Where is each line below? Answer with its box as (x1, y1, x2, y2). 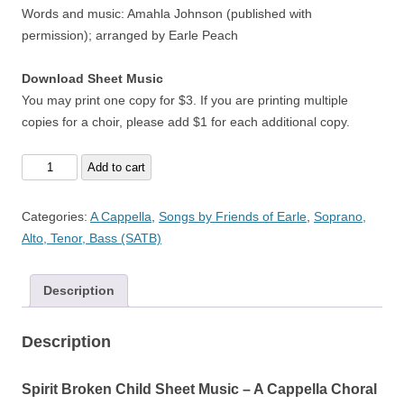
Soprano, (314, 209, 366, 224)
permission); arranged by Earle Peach (22, 28, 238, 42)
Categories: (22, 209, 90, 224)
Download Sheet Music (22, 71, 163, 86)
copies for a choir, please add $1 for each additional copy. (22, 115, 350, 129)
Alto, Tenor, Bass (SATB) (22, 231, 161, 245)
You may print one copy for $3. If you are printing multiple (22, 93, 348, 107)
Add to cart (87, 161, 146, 174)
